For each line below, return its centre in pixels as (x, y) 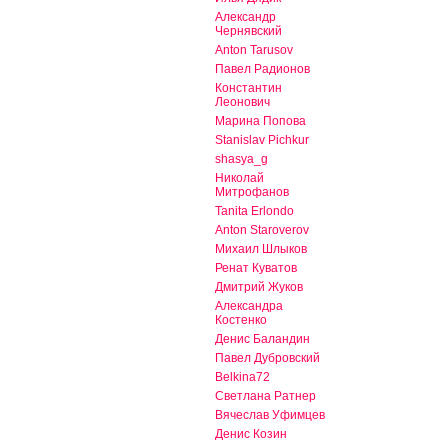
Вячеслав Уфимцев (270, 415)
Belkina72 (242, 377)
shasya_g (241, 159)
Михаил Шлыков (261, 249)
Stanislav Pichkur (262, 140)
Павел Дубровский (267, 358)
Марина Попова (260, 121)
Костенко (241, 320)
